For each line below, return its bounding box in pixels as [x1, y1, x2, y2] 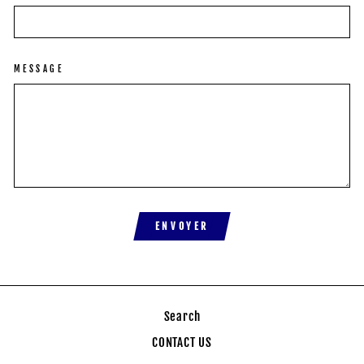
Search [163, 308, 201, 324]
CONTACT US [152, 335, 212, 351]
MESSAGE [14, 63, 64, 75]
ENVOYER [154, 220, 210, 232]
